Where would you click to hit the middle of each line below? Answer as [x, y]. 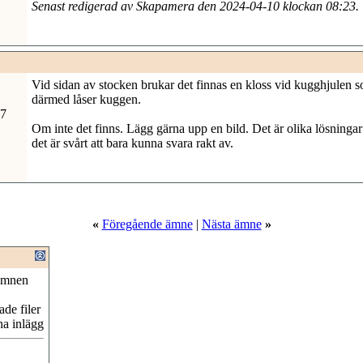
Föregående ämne [147, 224]
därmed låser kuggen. [86, 99]
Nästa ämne [231, 224]
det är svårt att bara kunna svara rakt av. [132, 143]
